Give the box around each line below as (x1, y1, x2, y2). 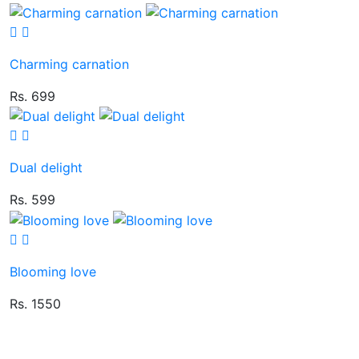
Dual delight (10, 159, 83, 176)
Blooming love (10, 263, 96, 280)
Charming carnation (10, 55, 129, 72)
